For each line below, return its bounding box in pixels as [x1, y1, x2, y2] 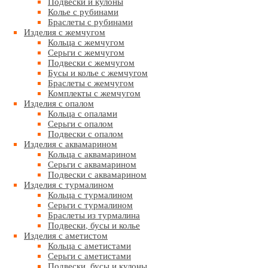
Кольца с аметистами [48, 239, 131, 251]
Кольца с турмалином [48, 188, 133, 200]
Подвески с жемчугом [48, 56, 135, 68]
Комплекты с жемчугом [48, 87, 141, 99]
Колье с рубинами [48, 5, 118, 17]
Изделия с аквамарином [24, 138, 117, 150]
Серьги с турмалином [48, 199, 133, 211]
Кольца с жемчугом [48, 36, 124, 48]
